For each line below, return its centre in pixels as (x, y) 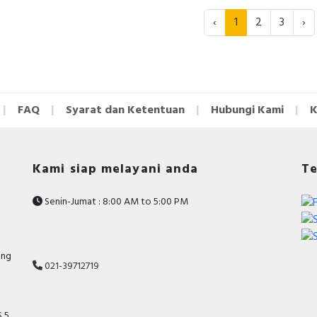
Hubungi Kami (247, 110)
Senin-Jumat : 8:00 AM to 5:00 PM (115, 202)
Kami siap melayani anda (116, 169)
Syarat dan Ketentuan (125, 110)
